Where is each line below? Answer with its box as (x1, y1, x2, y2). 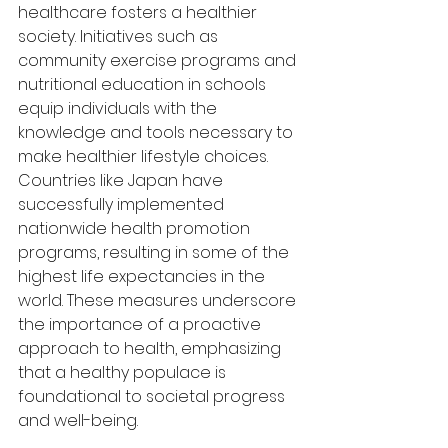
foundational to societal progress (18, 384, 289, 408)
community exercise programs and (18, 48, 300, 72)
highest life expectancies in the (18, 264, 269, 288)
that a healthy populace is (18, 360, 230, 384)
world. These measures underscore (18, 288, 300, 312)
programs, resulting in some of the (18, 240, 293, 264)
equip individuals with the (18, 96, 221, 120)
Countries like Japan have (18, 168, 227, 192)
